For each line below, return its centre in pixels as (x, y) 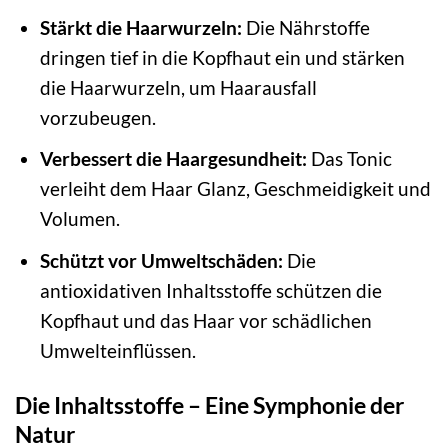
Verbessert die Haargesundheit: (173, 159)
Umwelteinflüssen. (117, 350)
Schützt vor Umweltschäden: (161, 260)
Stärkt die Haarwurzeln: (140, 27)
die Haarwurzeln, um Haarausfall (178, 87)
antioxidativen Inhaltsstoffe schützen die (210, 290)
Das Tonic (349, 159)
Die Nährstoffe (305, 27)
